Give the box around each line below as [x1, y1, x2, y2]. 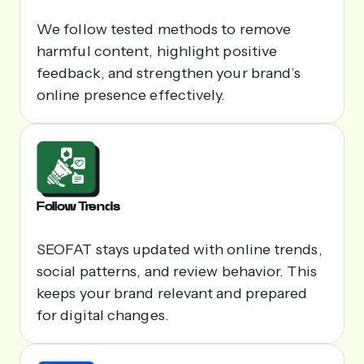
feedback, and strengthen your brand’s [37, 63, 301, 82]
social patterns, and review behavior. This [37, 262, 317, 280]
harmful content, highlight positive [37, 41, 278, 60]
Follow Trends [37, 197, 120, 214]
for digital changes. [37, 305, 169, 324]
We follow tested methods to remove [37, 19, 292, 38]
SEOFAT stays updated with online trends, [37, 240, 323, 258]
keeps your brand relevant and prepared [37, 284, 308, 302]
